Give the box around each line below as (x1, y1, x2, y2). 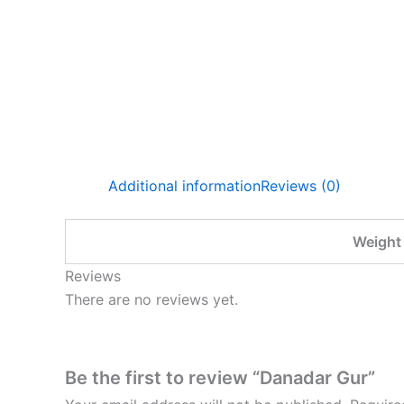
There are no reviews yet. (65, 290, 238, 308)
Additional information (108, 177, 261, 195)
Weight (352, 233, 401, 251)
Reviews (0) (261, 177, 341, 195)
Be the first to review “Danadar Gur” (65, 366, 375, 389)
